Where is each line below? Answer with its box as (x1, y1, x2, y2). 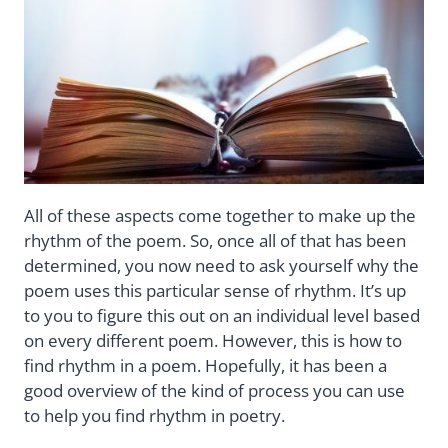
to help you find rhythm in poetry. (24, 403, 285, 427)
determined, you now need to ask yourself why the (24, 253, 419, 277)
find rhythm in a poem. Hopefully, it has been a (24, 353, 387, 377)
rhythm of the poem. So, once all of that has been (24, 228, 406, 252)
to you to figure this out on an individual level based (24, 303, 420, 327)
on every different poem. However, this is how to (24, 328, 402, 352)
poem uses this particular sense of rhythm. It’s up (24, 278, 406, 302)
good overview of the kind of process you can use (24, 378, 405, 402)
